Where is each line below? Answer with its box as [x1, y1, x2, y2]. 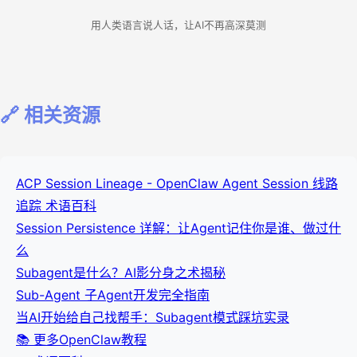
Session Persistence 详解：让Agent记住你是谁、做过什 [16, 219, 341, 236]
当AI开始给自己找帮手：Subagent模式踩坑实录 [16, 308, 289, 325]
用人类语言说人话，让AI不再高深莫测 [91, 18, 266, 31]
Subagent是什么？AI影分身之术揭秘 [16, 264, 226, 280]
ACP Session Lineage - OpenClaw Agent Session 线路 [16, 175, 338, 191]
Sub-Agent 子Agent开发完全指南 [16, 286, 210, 303]
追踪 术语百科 [16, 197, 96, 214]
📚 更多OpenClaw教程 [16, 331, 147, 347]
